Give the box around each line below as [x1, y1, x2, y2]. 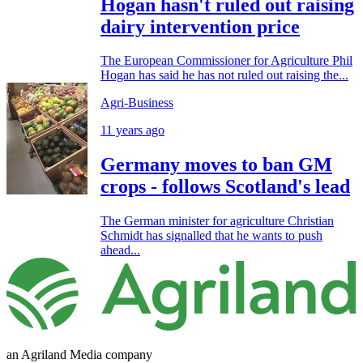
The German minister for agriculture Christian [100, 214, 334, 228]
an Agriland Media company [6, 347, 152, 361]
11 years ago [100, 123, 164, 138]
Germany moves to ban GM [100, 154, 332, 176]
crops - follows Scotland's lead [100, 176, 350, 198]
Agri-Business [100, 96, 173, 110]
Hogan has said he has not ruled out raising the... [100, 68, 348, 83]
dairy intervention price [100, 15, 300, 37]
